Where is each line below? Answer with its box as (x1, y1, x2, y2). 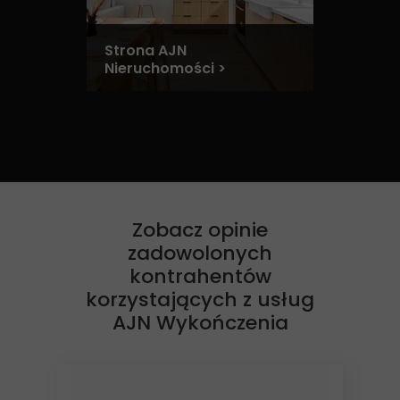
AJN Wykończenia (112, 309, 288, 337)
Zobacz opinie (132, 216, 268, 244)
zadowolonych (128, 239, 272, 267)
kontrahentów (129, 262, 271, 290)
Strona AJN (104, 40, 187, 61)
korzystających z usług (86, 286, 314, 313)
